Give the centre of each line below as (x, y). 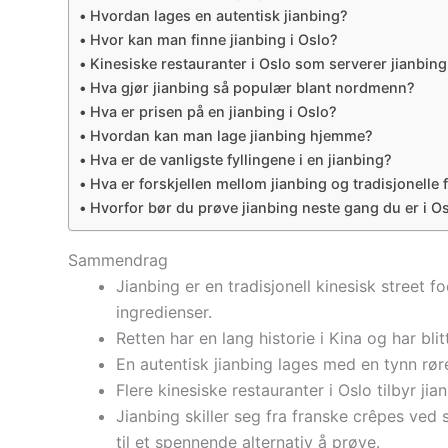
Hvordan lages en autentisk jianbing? (218, 16)
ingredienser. (164, 312)
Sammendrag (118, 260)
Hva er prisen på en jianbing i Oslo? (213, 112)
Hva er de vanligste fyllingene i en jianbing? (240, 160)
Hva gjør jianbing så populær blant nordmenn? (252, 88)
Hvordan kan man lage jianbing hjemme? (231, 136)
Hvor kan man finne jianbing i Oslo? (213, 40)
